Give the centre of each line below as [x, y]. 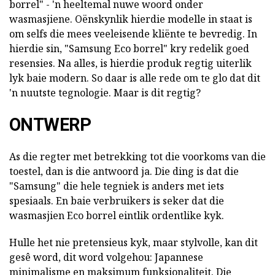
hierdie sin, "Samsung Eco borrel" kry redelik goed [129, 48]
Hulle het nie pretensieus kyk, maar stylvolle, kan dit [134, 242]
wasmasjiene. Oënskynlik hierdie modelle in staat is [131, 19]
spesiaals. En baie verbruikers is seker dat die [117, 200]
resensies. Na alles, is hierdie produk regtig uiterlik [130, 63]
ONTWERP [50, 124]
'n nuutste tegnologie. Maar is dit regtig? [105, 92]
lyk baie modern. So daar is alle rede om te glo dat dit [135, 78]
